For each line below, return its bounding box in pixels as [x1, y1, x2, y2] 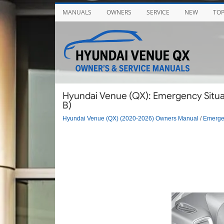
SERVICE [146, 8, 169, 16]
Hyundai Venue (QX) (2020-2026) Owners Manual [62, 114, 198, 121]
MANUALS [62, 8, 91, 16]
